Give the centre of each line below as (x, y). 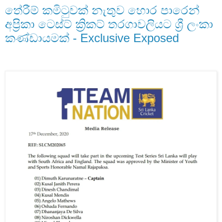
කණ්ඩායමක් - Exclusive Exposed (92, 38)
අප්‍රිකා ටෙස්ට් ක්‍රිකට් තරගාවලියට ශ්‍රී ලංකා (109, 24)
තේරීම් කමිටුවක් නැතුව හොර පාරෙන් (102, 10)
